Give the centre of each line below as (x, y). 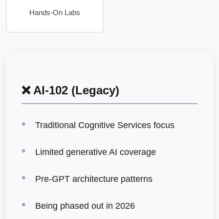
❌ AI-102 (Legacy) (70, 90)
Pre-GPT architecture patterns (94, 179)
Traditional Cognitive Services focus (105, 125)
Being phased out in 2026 (85, 206)
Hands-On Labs (55, 12)
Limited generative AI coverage (96, 152)
